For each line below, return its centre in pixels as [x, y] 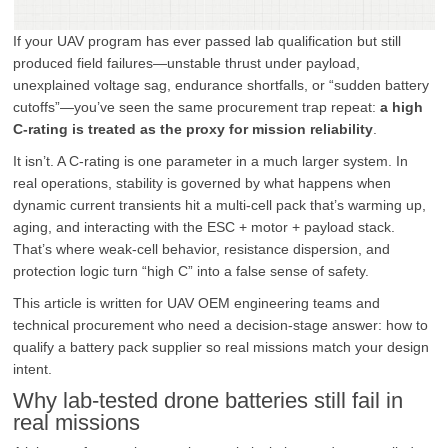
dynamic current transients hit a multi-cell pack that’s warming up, [220, 204]
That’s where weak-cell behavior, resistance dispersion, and [202, 248]
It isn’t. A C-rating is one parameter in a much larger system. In [211, 160]
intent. [33, 368]
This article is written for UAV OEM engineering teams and [197, 302]
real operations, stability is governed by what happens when [202, 182]
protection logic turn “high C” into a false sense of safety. [191, 270]
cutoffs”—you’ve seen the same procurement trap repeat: [197, 106]
